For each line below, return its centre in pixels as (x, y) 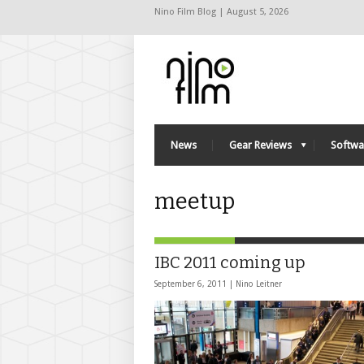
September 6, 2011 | (195, 284)
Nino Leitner (259, 284)
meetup (195, 201)
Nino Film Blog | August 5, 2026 (221, 12)
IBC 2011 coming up (230, 262)
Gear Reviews (260, 145)
